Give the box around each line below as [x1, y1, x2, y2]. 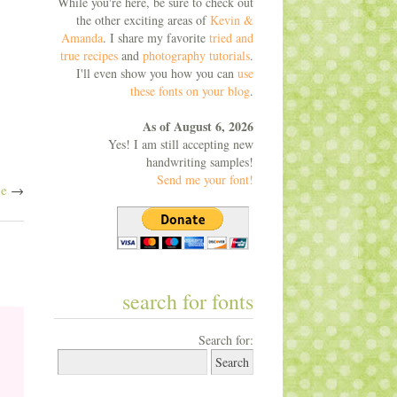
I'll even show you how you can [75, 65, 237, 82]
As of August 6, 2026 [142, 117, 253, 136]
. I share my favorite [102, 29, 209, 47]
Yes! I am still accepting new [107, 136, 253, 153]
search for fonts [121, 287, 253, 316]
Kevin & [209, 12, 253, 29]
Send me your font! [156, 171, 253, 189]
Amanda [60, 29, 103, 47]
